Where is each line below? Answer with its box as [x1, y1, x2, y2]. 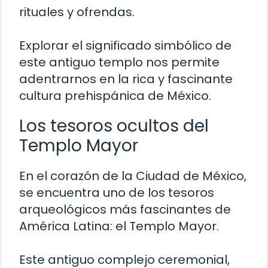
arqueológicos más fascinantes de [19, 200, 231, 218]
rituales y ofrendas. [19, 3, 135, 20]
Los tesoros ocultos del [19, 114, 209, 138]
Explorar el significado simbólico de [19, 36, 232, 54]
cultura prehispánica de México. [19, 87, 211, 104]
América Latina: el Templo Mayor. [19, 217, 219, 234]
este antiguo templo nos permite [19, 53, 220, 71]
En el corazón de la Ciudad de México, [19, 167, 246, 184]
